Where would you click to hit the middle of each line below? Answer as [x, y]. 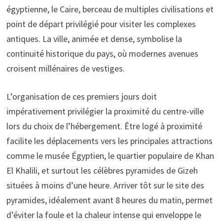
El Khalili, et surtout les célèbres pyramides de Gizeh [102, 170]
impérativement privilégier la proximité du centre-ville [105, 111]
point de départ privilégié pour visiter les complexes [101, 24]
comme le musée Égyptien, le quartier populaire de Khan [110, 155]
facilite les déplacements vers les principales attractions [109, 141]
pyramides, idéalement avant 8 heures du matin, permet [109, 200]
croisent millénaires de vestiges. [65, 68]
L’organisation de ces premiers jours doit [81, 96]
